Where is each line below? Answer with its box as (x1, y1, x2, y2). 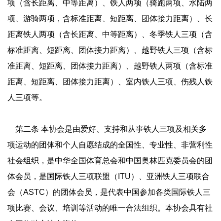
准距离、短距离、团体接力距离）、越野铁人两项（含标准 (7, 61, 213, 70)
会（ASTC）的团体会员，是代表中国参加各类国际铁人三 (7, 187, 211, 196)
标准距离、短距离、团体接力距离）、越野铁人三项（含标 (7, 45, 213, 54)
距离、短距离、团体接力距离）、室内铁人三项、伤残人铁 (7, 77, 213, 86)
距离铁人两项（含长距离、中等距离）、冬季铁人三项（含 (7, 30, 213, 38)
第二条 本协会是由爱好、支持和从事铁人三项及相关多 (7, 124, 207, 133)
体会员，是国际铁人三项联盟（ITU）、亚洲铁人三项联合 (7, 172, 210, 181)
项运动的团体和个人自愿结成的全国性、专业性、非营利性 (7, 140, 213, 149)
